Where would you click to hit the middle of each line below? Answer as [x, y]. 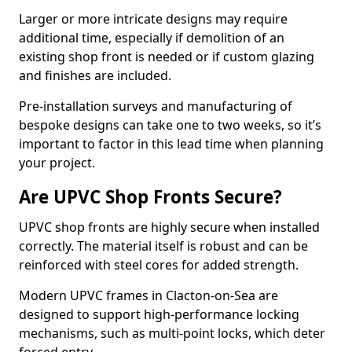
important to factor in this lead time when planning [171, 144]
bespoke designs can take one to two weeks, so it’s [170, 125]
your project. [57, 163]
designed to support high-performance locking [159, 314]
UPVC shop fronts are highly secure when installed [169, 227]
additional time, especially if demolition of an [152, 38]
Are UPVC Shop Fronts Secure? [150, 197]
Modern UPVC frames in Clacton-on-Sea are [148, 295]
